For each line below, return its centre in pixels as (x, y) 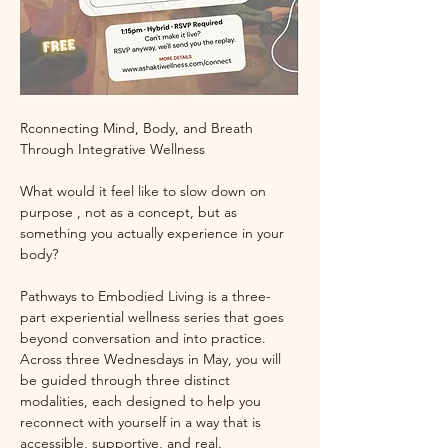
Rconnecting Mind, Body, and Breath (138, 127)
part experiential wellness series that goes (154, 316)
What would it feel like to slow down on (145, 190)
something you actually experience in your (154, 232)
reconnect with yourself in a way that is (142, 421)
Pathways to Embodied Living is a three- (145, 295)
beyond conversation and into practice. (145, 337)
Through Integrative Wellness (112, 148)
